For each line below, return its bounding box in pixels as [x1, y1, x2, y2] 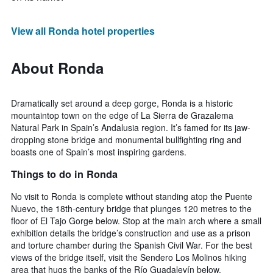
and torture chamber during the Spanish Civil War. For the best [11, 238, 252, 251]
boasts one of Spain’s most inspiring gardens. [11, 146, 186, 158]
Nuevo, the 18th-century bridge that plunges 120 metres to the [11, 202, 252, 214]
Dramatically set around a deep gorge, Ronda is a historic [11, 97, 233, 110]
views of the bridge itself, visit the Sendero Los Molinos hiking [11, 250, 247, 263]
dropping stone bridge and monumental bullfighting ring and [11, 133, 241, 146]
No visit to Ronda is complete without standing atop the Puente [11, 190, 252, 202]
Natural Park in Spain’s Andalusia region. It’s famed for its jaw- [11, 121, 250, 134]
